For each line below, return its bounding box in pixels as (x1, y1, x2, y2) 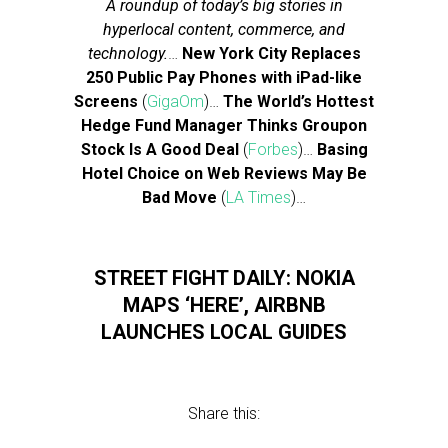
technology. (87, 44, 168, 63)
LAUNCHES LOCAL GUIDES (101, 320, 347, 344)
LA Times (226, 188, 291, 207)
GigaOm (147, 92, 204, 111)
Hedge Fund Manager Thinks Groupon (81, 116, 367, 135)
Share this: (188, 404, 260, 423)
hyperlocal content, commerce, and (103, 20, 345, 39)
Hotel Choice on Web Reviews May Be (81, 164, 367, 183)
